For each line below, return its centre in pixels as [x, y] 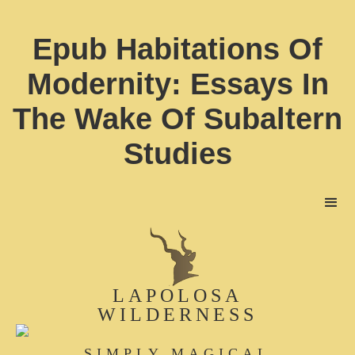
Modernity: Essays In [177, 84]
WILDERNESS [177, 314]
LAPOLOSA [177, 295]
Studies [177, 154]
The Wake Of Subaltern [177, 119]
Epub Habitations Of [177, 49]
